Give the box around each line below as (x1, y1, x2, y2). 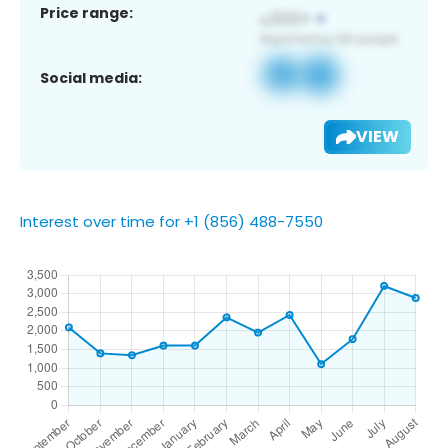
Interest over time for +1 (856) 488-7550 (20, 210, 323, 232)
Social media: (40, 67, 142, 88)
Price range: (40, 2, 133, 23)
